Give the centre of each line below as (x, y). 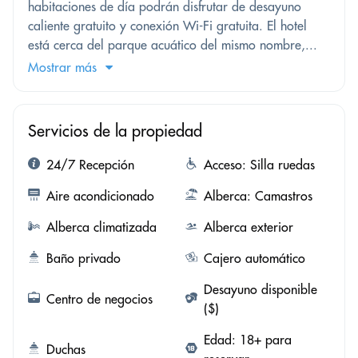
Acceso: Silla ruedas (259, 164)
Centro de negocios (99, 298)
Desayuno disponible (260, 289)
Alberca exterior (248, 227)
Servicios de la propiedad (115, 130)
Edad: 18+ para (247, 339)
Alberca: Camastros (258, 195)
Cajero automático (254, 258)
